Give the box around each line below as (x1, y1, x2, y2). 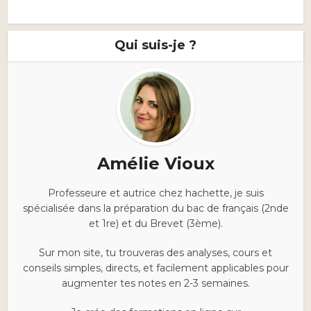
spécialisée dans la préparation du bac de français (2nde (22, 202, 289, 215)
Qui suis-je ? (115, 37, 196, 53)
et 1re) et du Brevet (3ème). (88, 217, 223, 230)
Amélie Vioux (96, 153, 215, 174)
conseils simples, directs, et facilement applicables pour (22, 262, 289, 275)
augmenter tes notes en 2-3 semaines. (61, 277, 250, 290)
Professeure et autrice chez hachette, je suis (47, 187, 264, 200)
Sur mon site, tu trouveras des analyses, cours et (39, 246, 272, 260)
